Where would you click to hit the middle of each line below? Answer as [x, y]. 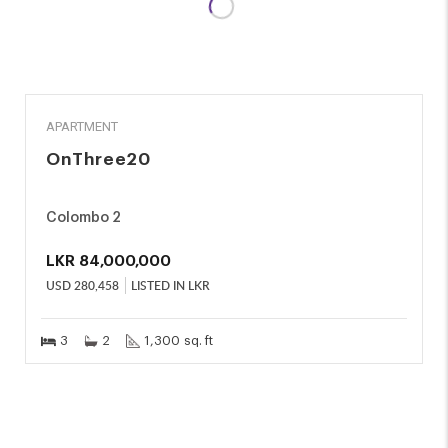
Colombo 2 [83, 218]
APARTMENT [82, 126]
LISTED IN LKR [170, 285]
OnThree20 [98, 159]
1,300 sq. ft [178, 340]
